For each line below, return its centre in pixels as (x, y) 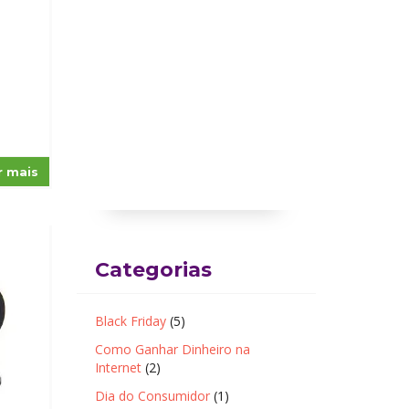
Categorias (153, 270)
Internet (118, 367)
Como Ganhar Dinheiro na (172, 349)
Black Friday (130, 321)
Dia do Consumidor (152, 396)
